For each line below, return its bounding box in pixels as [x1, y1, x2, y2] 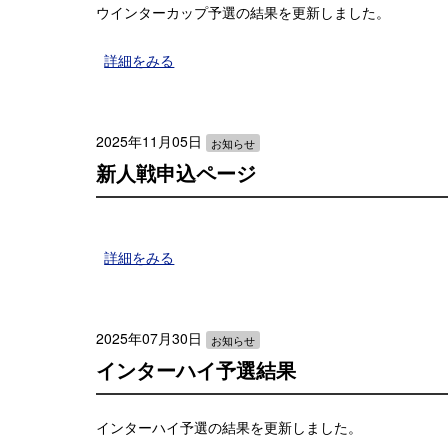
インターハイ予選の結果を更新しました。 [96, 417, 362, 438]
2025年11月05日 [96, 131, 202, 152]
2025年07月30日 [96, 328, 202, 348]
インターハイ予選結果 [96, 356, 296, 385]
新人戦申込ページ [96, 159, 256, 188]
